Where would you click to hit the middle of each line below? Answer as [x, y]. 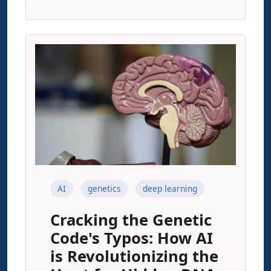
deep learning [170, 188]
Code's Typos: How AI [132, 238]
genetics [104, 188]
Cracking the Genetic [131, 220]
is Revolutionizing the [134, 256]
